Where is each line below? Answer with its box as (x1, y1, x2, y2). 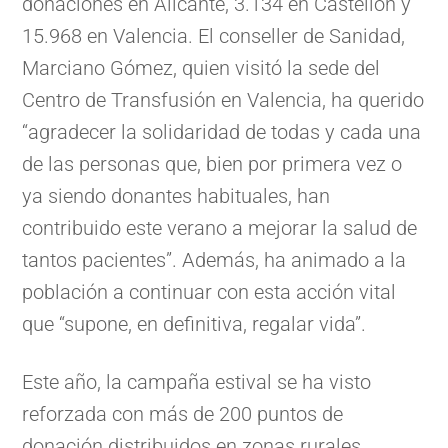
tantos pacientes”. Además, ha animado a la (22, 248, 407, 273)
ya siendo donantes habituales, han (22, 184, 331, 209)
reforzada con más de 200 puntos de (22, 402, 344, 427)
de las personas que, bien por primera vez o (22, 152, 403, 177)
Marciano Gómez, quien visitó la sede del (22, 56, 381, 81)
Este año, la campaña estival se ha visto (22, 370, 372, 395)
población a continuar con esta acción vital (22, 280, 397, 305)
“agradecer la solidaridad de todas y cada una (22, 120, 422, 145)
